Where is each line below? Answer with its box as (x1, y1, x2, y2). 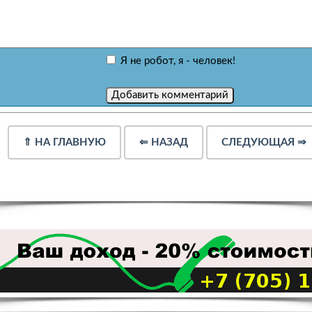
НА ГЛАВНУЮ (34, 137, 106, 148)
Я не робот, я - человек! (118, 56, 235, 67)
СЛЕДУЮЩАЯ (221, 137, 295, 148)
